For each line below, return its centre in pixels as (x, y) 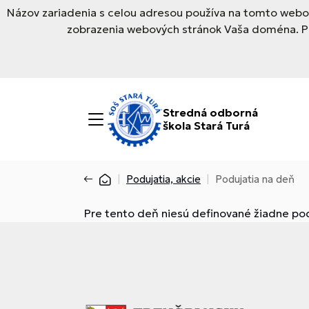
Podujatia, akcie (163, 179)
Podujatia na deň (255, 179)
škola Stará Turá (206, 126)
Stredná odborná (210, 112)
